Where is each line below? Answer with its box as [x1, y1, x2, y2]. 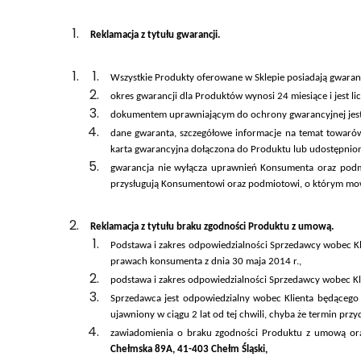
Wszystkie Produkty [110, 73, 197, 84]
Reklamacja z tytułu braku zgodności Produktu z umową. [90, 222, 334, 233]
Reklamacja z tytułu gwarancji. [90, 30, 220, 41]
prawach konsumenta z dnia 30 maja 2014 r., [110, 256, 301, 268]
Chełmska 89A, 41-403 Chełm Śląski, [110, 344, 268, 355]
